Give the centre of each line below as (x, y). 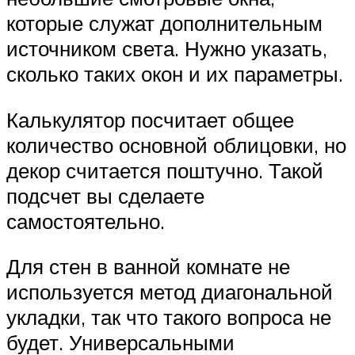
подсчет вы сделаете (105, 195)
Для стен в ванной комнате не (148, 267)
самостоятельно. (86, 221)
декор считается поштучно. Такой (165, 170)
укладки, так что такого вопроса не (169, 317)
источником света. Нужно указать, (167, 49)
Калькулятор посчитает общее (150, 119)
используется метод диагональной (170, 292)
